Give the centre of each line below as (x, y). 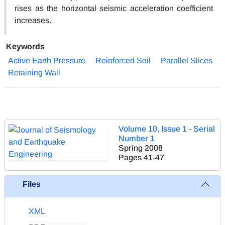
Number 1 (137, 138)
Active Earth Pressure (47, 60)
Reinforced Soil (123, 60)
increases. (33, 20)
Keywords (25, 46)
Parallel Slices (187, 60)
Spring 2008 (141, 148)
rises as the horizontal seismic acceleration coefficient (114, 8)
